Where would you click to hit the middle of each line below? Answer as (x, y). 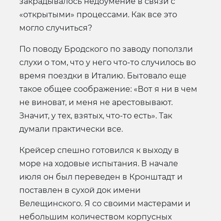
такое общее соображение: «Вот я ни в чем (108, 89)
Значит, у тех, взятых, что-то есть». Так (96, 115)
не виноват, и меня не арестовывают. (96, 102)
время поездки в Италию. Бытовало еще (103, 75)
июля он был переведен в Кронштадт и (101, 177)
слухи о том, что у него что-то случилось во (108, 62)
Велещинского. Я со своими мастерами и (105, 203)
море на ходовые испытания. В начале (99, 163)
